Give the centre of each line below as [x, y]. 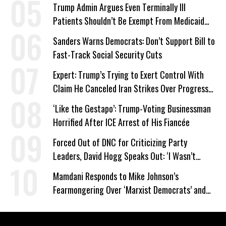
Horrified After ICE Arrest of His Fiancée [121, 122]
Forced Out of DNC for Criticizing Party [120, 142]
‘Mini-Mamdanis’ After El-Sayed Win [113, 203]
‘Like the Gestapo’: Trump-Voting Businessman [132, 108]
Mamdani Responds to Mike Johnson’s [116, 176]
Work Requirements [86, 34]
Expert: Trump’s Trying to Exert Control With [128, 75]
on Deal [65, 102]
